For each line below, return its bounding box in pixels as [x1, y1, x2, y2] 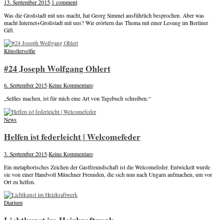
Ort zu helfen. [4, 178, 35, 186]
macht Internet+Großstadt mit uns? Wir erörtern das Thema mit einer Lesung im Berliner [4, 19, 208, 27]
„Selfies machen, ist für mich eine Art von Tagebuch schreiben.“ [4, 95, 151, 103]
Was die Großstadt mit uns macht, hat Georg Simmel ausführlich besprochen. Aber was [4, 11, 204, 19]
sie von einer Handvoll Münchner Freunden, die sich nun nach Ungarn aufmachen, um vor [4, 170, 212, 178]
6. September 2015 [4, 82, 47, 89]
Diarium [4, 199, 23, 207]
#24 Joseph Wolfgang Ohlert [4, 61, 110, 75]
